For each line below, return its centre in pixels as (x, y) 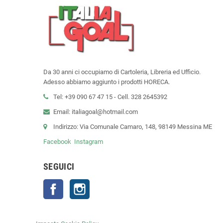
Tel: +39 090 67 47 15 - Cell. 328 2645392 (110, 97)
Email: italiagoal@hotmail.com (96, 112)
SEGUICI (59, 167)
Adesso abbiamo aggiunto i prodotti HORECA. (107, 82)
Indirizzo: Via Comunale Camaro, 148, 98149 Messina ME (133, 127)
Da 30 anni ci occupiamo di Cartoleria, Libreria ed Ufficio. (123, 72)
